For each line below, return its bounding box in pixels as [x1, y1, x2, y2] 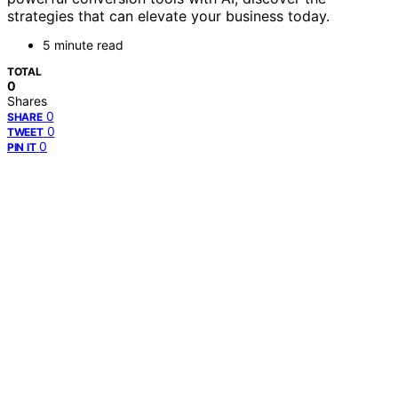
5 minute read [43, 37, 123, 53]
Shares [7, 93, 47, 109]
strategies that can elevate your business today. [7, 7, 330, 26]
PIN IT [7, 140, 36, 155]
